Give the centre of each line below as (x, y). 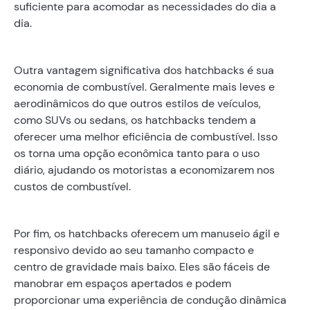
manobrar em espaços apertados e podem (122, 283)
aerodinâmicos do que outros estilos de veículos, (137, 103)
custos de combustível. (72, 186)
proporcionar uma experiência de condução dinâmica (150, 300)
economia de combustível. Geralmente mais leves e (144, 86)
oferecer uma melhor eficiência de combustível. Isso (146, 136)
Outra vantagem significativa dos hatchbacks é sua (144, 70)
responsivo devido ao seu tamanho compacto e (134, 250)
